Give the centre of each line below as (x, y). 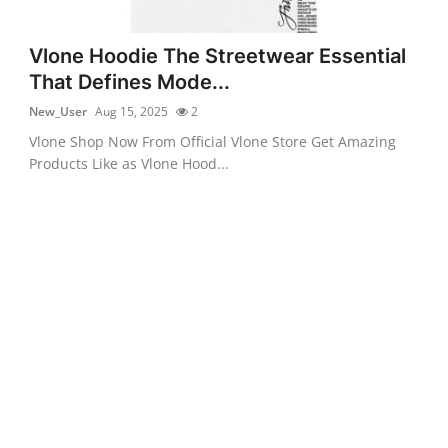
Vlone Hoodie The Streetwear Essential (218, 55)
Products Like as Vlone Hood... (129, 163)
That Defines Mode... (130, 81)
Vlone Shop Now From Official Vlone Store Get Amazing (213, 141)
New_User (58, 111)
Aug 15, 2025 (132, 111)
